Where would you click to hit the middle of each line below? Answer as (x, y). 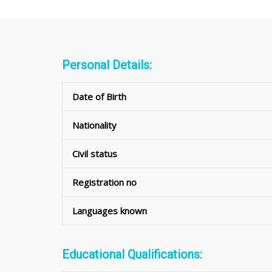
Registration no (104, 182)
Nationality (94, 125)
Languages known (110, 210)
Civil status (95, 153)
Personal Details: (107, 65)
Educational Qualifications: (132, 254)
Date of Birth (99, 96)
